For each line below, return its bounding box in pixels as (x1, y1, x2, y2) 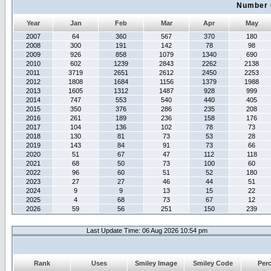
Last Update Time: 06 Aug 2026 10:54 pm (86, 227, 207, 234)
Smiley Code (192, 260, 233, 267)
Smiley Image (134, 260, 177, 267)
